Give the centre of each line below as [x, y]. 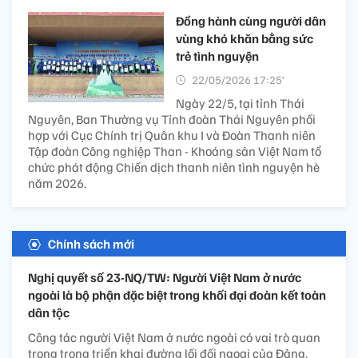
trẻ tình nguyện [217, 56]
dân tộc [49, 312]
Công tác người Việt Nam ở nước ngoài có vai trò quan [174, 337]
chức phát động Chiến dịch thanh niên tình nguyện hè [174, 167]
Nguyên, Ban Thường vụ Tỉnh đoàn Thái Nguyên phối [172, 119]
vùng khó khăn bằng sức [245, 38]
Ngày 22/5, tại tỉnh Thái [240, 103]
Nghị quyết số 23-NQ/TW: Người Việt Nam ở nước [165, 277]
